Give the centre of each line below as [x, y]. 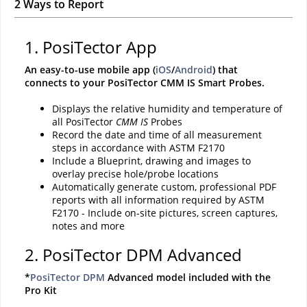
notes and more [88, 226]
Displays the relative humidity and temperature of [167, 109]
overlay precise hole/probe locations [135, 174]
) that [225, 70]
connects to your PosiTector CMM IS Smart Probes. [145, 83]
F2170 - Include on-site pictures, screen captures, [165, 213]
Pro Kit [41, 291]
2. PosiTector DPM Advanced [133, 255]
